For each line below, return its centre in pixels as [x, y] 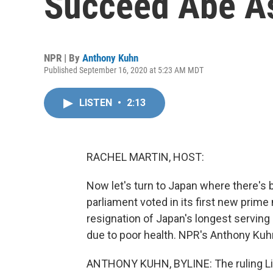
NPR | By [63, 58]
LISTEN [97, 103]
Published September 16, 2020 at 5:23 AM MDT [124, 70]
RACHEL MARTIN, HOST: [145, 157]
